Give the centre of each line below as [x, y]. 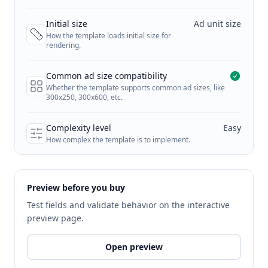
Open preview [134, 247]
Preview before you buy [76, 188]
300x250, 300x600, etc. [84, 98]
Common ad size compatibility [106, 76]
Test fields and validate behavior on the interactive [128, 205]
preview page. [55, 218]
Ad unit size [217, 24]
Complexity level [79, 128]
